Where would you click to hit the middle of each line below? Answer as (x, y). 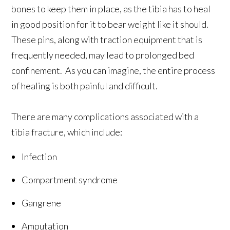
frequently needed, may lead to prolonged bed (103, 55)
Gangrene (42, 203)
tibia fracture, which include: (67, 132)
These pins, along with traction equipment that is (107, 40)
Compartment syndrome (70, 180)
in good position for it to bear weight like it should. (111, 24)
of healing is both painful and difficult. (85, 86)
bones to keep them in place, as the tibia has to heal (111, 9)
